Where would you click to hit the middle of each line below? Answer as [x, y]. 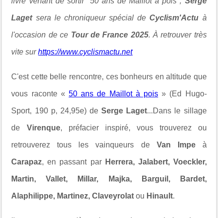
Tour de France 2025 [109, 35]
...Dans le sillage [177, 110]
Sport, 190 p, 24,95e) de [56, 110]
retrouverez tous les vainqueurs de [84, 145]
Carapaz [27, 162]
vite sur [25, 52]
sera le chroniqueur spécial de [91, 18]
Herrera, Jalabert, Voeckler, [156, 162]
